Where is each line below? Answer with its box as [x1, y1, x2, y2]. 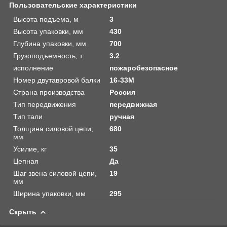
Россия [109, 88, 136, 96]
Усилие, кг [13, 144, 47, 153]
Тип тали [13, 112, 43, 121]
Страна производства [13, 88, 85, 96]
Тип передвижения [13, 100, 76, 108]
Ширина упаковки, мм [13, 189, 86, 198]
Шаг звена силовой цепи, [13, 169, 97, 177]
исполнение [13, 63, 53, 72]
